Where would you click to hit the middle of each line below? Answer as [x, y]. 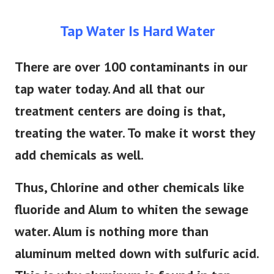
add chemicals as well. [79, 155]
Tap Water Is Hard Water [137, 31]
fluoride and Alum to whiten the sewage [131, 209]
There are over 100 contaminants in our [131, 67]
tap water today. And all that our [110, 89]
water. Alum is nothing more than [112, 231]
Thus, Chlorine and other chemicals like [129, 187]
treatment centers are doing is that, [120, 111]
